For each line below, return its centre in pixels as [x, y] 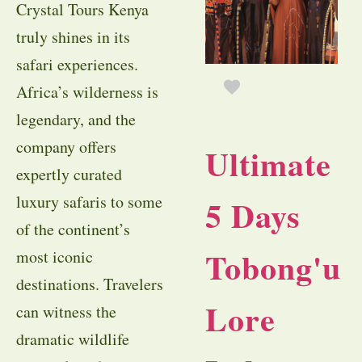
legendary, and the [76, 120]
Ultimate [268, 164]
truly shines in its [73, 37]
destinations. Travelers [90, 284]
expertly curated [69, 175]
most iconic [55, 257]
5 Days [253, 216]
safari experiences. [77, 65]
